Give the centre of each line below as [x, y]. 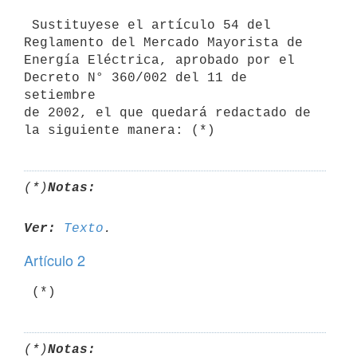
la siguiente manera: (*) [120, 130]
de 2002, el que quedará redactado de [167, 113]
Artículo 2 [55, 260]
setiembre [60, 95]
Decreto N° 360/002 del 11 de [135, 78]
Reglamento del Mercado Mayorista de [163, 43]
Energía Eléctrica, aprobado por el [159, 60]
